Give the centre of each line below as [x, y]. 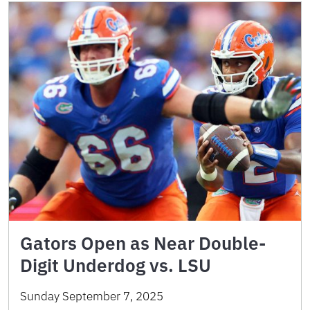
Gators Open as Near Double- [143, 243]
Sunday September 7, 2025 [92, 296]
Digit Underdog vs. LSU [116, 265]
